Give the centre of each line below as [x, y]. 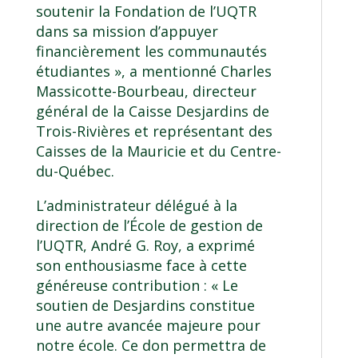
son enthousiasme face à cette [141, 266]
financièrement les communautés [151, 52]
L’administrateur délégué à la [136, 206]
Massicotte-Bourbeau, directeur [146, 91]
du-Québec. [75, 171]
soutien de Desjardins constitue [145, 306]
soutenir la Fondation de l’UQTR [146, 12]
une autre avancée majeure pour [148, 326]
